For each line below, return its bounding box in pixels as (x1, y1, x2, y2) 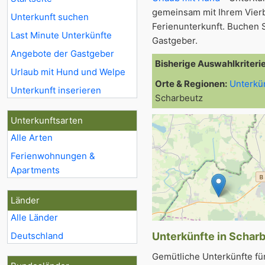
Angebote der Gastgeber (11, 48, 114, 59)
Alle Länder (11, 212, 58, 223)
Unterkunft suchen (11, 11, 89, 22)
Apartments (11, 164, 60, 176)
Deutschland (11, 230, 63, 241)
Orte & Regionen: (155, 78, 227, 89)
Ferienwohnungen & (11, 150, 95, 161)
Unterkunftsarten (11, 115, 83, 126)
